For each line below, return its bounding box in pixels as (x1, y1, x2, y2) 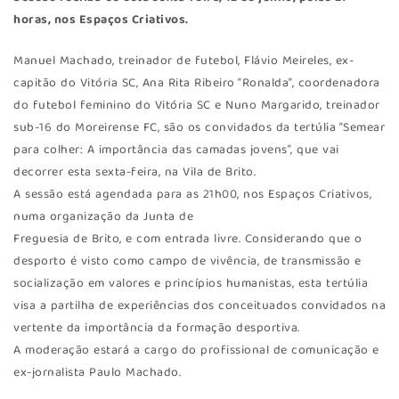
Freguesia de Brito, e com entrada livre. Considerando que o (13, 228, 362, 250)
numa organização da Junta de (13, 206, 193, 228)
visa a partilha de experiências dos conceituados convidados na (13, 295, 386, 317)
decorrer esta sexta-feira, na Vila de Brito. (13, 161, 256, 183)
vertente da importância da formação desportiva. (13, 317, 300, 339)
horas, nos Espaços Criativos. (13, 9, 189, 31)
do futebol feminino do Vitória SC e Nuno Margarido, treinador (13, 94, 380, 117)
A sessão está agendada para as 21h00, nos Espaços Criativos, (13, 183, 371, 206)
